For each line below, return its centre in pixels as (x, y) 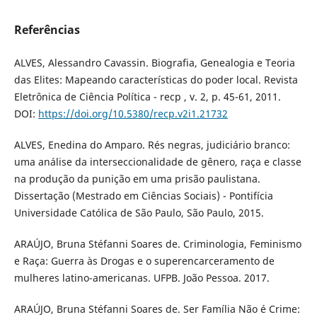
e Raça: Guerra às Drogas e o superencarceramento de (144, 261)
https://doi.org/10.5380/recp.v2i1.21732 (133, 114)
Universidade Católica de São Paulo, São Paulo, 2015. (139, 213)
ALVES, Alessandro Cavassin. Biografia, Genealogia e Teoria (154, 63)
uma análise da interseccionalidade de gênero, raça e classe (157, 162)
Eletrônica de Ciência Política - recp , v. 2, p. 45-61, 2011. (147, 97)
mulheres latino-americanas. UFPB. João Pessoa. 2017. (142, 278)
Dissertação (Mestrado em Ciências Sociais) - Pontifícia (143, 196)
